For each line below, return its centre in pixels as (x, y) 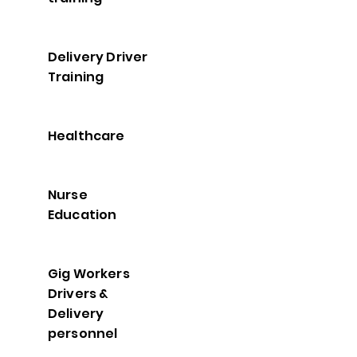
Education (82, 215)
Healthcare (86, 136)
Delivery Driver (98, 57)
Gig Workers (89, 274)
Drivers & (78, 294)
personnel (83, 333)
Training (76, 77)
